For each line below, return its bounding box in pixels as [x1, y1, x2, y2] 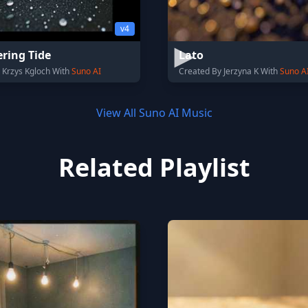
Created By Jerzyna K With [179, 65, 280, 77]
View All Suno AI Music [96, 105, 212, 120]
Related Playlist [58, 151, 250, 184]
